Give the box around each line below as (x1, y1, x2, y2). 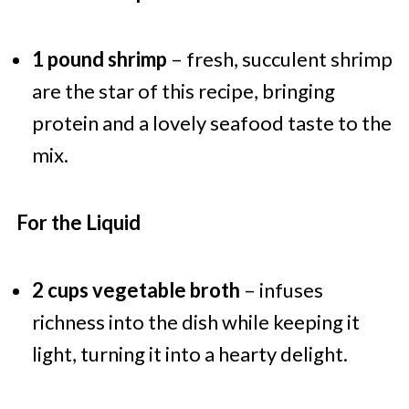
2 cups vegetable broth (31, 278, 240, 303)
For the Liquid (16, 210, 141, 236)
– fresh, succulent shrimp (166, 47, 393, 72)
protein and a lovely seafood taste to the (31, 110, 392, 136)
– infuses (239, 278, 323, 303)
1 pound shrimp (31, 47, 167, 72)
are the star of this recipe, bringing (31, 79, 335, 104)
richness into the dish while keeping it (31, 309, 360, 335)
